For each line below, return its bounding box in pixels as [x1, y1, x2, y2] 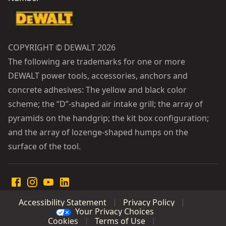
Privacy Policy [123, 197, 175, 208]
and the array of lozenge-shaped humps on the [8, 127, 188, 138]
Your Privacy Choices [75, 206, 154, 217]
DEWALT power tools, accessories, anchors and [8, 70, 188, 82]
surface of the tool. [8, 141, 81, 152]
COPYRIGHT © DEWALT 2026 [8, 42, 116, 53]
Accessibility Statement [19, 197, 106, 208]
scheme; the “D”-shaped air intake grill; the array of [8, 98, 203, 110]
